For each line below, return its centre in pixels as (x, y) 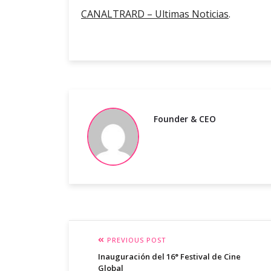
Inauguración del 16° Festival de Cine (169, 257)
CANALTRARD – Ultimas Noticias (155, 14)
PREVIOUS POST (135, 240)
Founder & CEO (185, 119)
